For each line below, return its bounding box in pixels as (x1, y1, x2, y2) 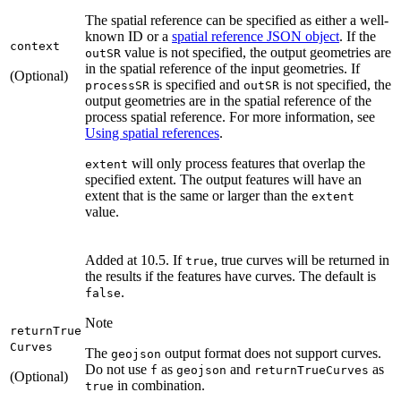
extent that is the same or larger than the (85, 187, 311, 203)
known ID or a (85, 28, 172, 44)
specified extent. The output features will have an (85, 171, 362, 187)
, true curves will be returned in (214, 252, 389, 268)
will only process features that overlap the (128, 155, 365, 171)
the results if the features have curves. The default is (85, 268, 376, 284)
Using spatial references (85, 124, 219, 141)
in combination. (114, 377, 205, 393)
